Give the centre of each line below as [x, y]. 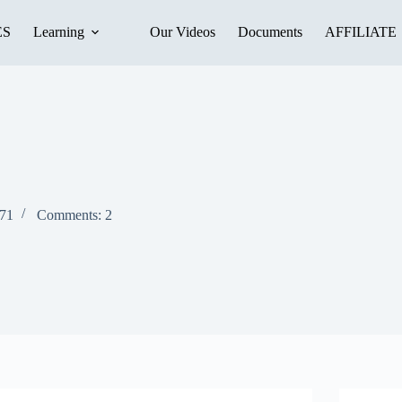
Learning [58, 32]
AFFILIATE [360, 32]
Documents [270, 32]
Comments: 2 [74, 214]
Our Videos [182, 32]
